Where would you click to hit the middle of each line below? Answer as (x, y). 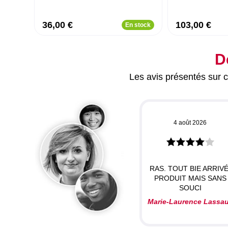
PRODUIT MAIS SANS (190, 178)
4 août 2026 (190, 122)
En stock (138, 25)
